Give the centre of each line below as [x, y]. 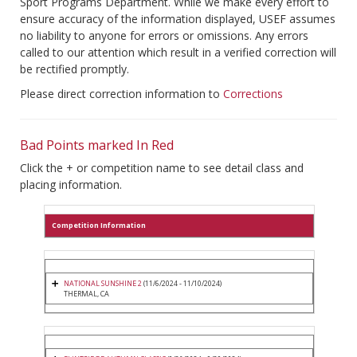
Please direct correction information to [122, 94]
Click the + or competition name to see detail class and [162, 168]
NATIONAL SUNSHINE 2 [103, 284]
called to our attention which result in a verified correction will [178, 53]
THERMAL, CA [86, 294]
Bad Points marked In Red [97, 145]
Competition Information [99, 226]
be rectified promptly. [75, 69]
